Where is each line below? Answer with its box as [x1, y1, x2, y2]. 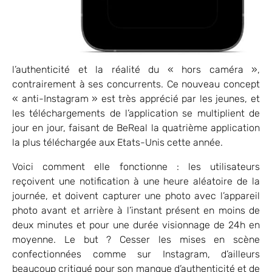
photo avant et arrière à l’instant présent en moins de [12, 204, 260, 216]
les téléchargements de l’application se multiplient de [12, 107, 260, 119]
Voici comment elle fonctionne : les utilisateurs [12, 160, 260, 172]
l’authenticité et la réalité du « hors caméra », [12, 63, 260, 75]
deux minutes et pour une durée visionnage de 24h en [12, 219, 260, 231]
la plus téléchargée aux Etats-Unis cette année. [12, 136, 223, 148]
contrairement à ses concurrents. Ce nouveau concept [12, 78, 260, 90]
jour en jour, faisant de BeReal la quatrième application [12, 121, 260, 134]
